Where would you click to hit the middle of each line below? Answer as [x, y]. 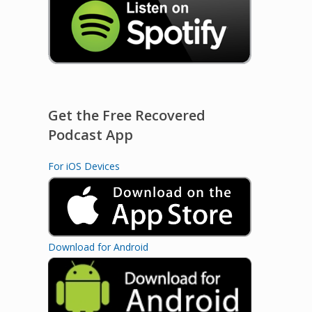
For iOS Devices [84, 166]
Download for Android [98, 247]
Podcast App [90, 134]
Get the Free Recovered [126, 115]
